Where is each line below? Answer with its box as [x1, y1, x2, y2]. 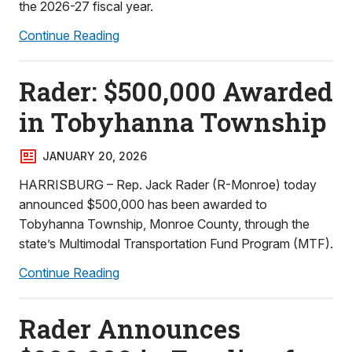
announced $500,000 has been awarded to [19, 196, 267, 212]
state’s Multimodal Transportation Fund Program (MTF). [19, 236, 333, 251]
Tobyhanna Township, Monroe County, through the [19, 216, 310, 232]
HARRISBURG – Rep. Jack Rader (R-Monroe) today [19, 177, 317, 192]
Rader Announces [19, 311, 240, 346]
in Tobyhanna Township [19, 104, 326, 139]
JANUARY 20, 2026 [42, 149, 147, 163]
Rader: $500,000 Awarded [19, 74, 333, 108]
